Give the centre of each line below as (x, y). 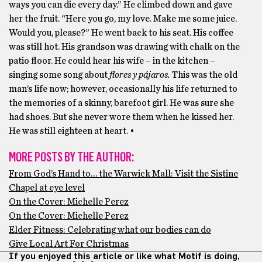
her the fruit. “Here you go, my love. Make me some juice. (123, 19)
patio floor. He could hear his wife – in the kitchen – (112, 61)
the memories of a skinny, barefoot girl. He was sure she (121, 103)
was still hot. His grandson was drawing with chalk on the (124, 47)
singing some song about (59, 75)
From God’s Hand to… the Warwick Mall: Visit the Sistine (123, 174)
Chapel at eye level (47, 188)
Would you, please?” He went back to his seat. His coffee (121, 33)
